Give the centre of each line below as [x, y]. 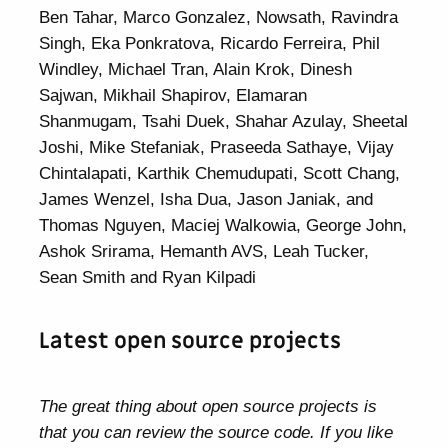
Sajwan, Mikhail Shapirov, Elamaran [173, 95]
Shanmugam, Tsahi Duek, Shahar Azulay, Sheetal [224, 121]
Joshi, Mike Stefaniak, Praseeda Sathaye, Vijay [217, 147]
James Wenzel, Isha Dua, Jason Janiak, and [206, 199]
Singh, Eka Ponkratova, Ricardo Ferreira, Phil [210, 43]
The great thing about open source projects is [208, 406]
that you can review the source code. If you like [216, 432]
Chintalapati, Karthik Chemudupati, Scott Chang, [220, 173]
